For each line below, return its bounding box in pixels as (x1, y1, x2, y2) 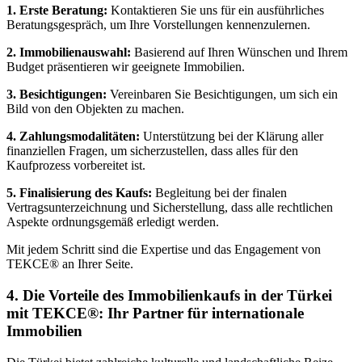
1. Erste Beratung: (6, 3, 107, 18)
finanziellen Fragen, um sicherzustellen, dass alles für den (6, 144, 298, 158)
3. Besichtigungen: (6, 87, 107, 102)
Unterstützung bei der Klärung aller (140, 129, 323, 144)
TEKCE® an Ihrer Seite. (6, 257, 133, 271)
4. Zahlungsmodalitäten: (6, 129, 140, 144)
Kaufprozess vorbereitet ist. (6, 158, 145, 173)
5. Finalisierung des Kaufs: (6, 186, 152, 200)
